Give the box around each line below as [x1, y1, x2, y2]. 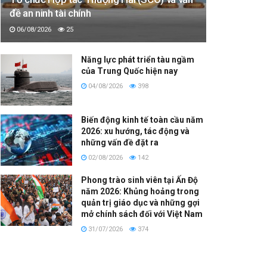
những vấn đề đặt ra [81, 138, 159, 148]
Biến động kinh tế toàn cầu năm [81, 115, 203, 125]
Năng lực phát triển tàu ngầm [81, 55, 194, 65]
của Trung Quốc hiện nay [81, 66, 178, 76]
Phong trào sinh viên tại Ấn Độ [81, 175, 198, 185]
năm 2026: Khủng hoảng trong [81, 186, 199, 196]
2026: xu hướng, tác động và [81, 126, 190, 136]
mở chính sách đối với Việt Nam [81, 209, 203, 219]
